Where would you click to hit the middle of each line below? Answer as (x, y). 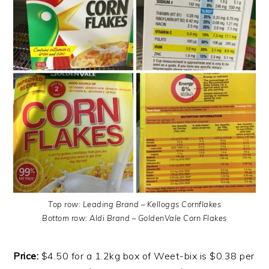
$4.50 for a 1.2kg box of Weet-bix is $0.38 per (148, 255)
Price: (27, 255)
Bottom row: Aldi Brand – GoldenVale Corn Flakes (134, 218)
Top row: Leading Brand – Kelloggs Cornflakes (134, 204)
